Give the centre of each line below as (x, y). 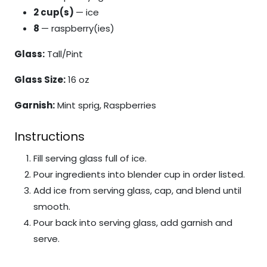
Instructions (49, 136)
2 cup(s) (55, 12)
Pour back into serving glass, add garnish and (133, 223)
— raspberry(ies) (78, 28)
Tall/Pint (64, 54)
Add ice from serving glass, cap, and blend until (137, 190)
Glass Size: (40, 80)
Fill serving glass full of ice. (90, 158)
